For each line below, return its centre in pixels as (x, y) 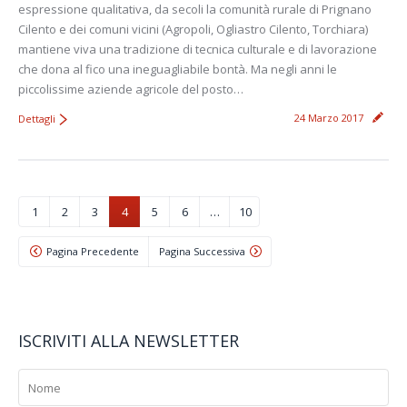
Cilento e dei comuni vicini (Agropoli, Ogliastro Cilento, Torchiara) (193, 29)
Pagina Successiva (202, 251)
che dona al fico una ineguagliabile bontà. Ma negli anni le (178, 69)
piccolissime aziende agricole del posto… (131, 89)
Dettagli (37, 118)
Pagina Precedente (93, 251)
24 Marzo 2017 (329, 117)
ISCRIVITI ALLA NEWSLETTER (129, 340)
